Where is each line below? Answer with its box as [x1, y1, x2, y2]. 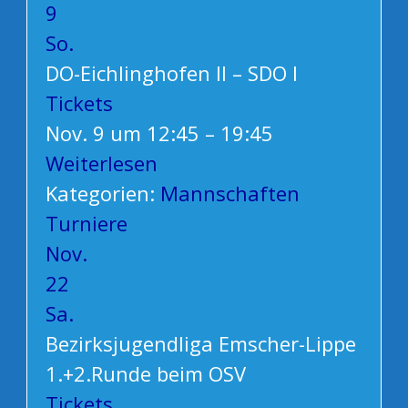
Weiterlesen [45, 149, 158, 178]
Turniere [45, 209, 127, 238]
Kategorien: [45, 179, 160, 208]
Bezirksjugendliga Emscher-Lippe [45, 330, 356, 358]
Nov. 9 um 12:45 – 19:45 [45, 119, 273, 148]
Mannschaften [159, 179, 300, 208]
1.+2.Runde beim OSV [45, 360, 246, 388]
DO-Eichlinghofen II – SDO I [45, 59, 298, 87]
